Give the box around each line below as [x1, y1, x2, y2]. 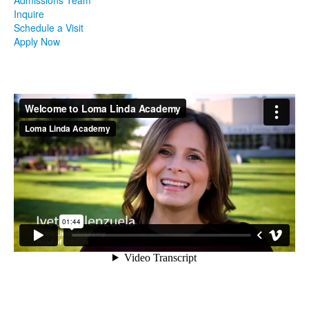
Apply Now [14, 34, 60, 48]
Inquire [14, 6, 44, 21]
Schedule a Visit [14, 20, 83, 34]
